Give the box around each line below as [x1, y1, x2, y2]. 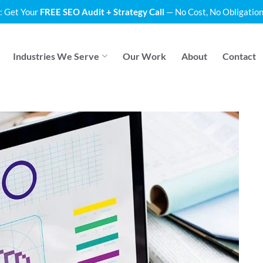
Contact [222, 50, 256, 62]
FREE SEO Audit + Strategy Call [39, 6, 164, 17]
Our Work [122, 50, 166, 62]
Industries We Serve [13, 50, 100, 62]
